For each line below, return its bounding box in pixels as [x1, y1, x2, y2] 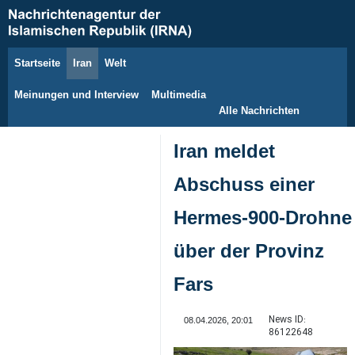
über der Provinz [174, 240, 324, 261]
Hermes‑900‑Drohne [174, 207, 352, 228]
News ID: [268, 312, 306, 327]
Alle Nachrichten [219, 105, 300, 116]
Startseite [14, 57, 60, 69]
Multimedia [151, 89, 206, 101]
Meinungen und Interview [14, 89, 139, 101]
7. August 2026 [40, 67, 97, 76]
